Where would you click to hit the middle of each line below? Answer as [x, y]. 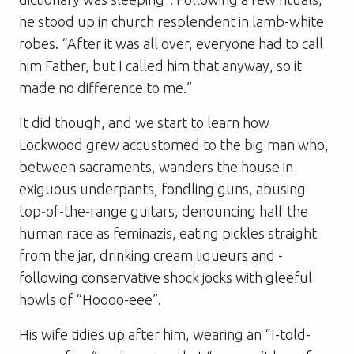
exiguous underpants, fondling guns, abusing [162, 188]
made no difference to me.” [105, 87]
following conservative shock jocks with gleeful [166, 277]
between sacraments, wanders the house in [156, 166]
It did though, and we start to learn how [144, 122]
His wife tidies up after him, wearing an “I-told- [165, 334]
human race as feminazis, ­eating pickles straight [168, 233]
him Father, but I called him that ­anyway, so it [160, 65]
